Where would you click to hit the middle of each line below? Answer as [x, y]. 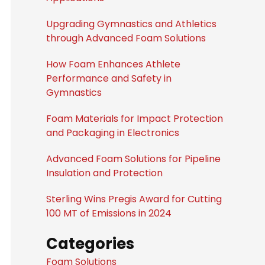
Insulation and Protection [104, 173]
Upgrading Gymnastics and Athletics [131, 24]
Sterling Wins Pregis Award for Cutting [134, 199]
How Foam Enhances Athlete [113, 64]
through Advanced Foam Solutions [126, 38]
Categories [90, 244]
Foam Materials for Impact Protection [134, 119]
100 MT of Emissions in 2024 [109, 213]
